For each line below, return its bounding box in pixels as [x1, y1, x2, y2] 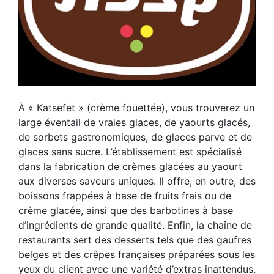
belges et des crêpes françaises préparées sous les [18, 248, 255, 261]
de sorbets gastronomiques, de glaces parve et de [18, 131, 252, 144]
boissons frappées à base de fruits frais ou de [18, 190, 231, 202]
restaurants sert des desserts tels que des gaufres [18, 234, 251, 246]
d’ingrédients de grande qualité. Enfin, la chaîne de [18, 219, 252, 232]
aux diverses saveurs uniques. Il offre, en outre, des [18, 175, 256, 188]
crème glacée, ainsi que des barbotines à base [18, 204, 233, 217]
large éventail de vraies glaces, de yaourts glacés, [18, 116, 250, 129]
